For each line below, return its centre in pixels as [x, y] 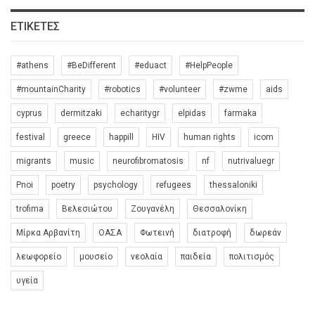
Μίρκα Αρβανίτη [48, 233]
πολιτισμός [252, 257]
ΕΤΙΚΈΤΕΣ [35, 27]
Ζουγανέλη [153, 209]
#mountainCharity [51, 90]
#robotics [122, 90]
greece [77, 137]
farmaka [240, 114]
